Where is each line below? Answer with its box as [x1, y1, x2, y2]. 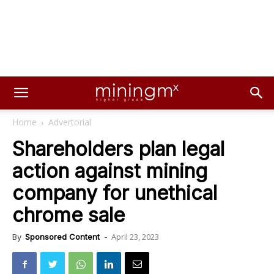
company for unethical [12, 181, 217, 205]
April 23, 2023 [111, 231, 159, 242]
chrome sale [12, 203, 125, 227]
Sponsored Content [25, 232, 100, 242]
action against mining [12, 159, 207, 183]
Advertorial [48, 116, 91, 128]
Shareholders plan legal [12, 137, 224, 161]
